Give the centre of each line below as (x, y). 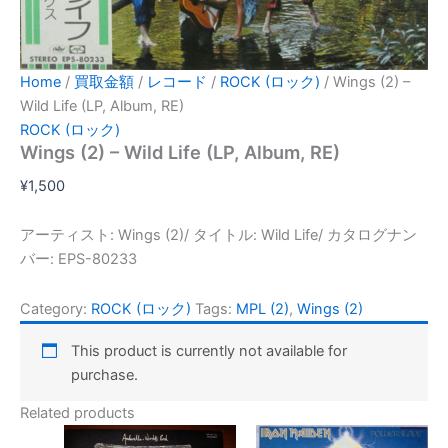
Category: (55, 309)
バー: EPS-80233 (78, 259)
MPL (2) (262, 309)
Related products (77, 413)
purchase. (105, 374)
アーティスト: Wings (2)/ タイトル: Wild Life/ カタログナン (218, 235)
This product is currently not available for (209, 350)
